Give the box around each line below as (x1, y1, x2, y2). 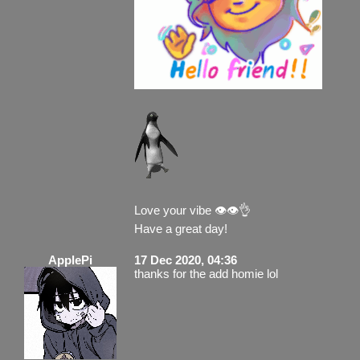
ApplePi (48, 252, 92, 267)
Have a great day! (134, 221, 227, 235)
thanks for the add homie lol (134, 266, 278, 280)
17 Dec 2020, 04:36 (134, 252, 237, 267)
